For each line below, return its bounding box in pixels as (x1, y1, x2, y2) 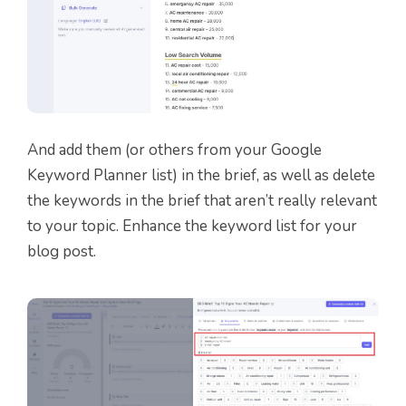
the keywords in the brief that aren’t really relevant (27, 190, 377, 212)
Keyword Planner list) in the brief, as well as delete (27, 165, 375, 187)
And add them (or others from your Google (27, 140, 322, 161)
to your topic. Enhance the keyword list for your (27, 216, 357, 237)
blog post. (27, 241, 96, 263)
